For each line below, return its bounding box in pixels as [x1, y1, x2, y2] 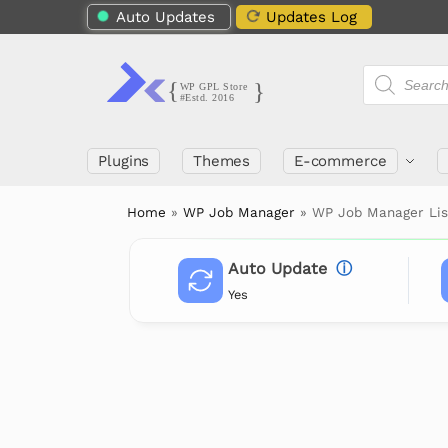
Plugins [98, 152, 150, 170]
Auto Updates [116, 8, 215, 26]
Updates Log [266, 8, 357, 26]
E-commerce [293, 152, 387, 170]
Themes [192, 152, 251, 170]
